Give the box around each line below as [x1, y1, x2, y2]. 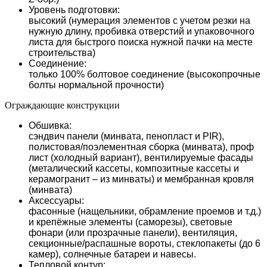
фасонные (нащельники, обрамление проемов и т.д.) [29, 206, 261, 216]
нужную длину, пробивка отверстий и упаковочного [29, 26, 254, 36]
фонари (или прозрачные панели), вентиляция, [29, 227, 237, 238]
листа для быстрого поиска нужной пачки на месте [29, 36, 253, 47]
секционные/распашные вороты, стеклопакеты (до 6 [29, 238, 260, 249]
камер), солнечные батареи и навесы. [29, 249, 196, 259]
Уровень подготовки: [29, 4, 120, 15]
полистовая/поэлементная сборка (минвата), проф [29, 141, 254, 152]
